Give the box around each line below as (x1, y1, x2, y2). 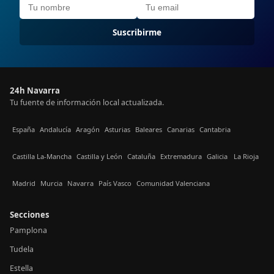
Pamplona (10, 225, 47, 236)
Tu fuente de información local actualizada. (10, 97, 164, 108)
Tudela (10, 244, 34, 255)
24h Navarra (10, 85, 60, 97)
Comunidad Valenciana (136, 178, 210, 188)
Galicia (207, 151, 228, 161)
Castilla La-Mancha (12, 151, 72, 161)
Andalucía (40, 124, 71, 134)
